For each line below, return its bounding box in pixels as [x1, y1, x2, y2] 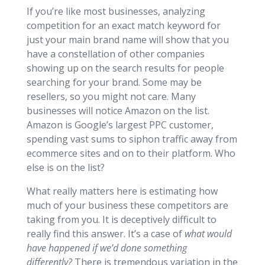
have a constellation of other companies [26, 47, 205, 60]
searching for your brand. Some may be [26, 75, 202, 89]
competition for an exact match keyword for [26, 18, 221, 32]
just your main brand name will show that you [26, 33, 229, 46]
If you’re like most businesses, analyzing [26, 4, 205, 18]
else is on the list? [26, 160, 105, 174]
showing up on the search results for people [26, 61, 224, 75]
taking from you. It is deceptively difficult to [26, 212, 216, 226]
